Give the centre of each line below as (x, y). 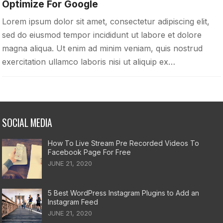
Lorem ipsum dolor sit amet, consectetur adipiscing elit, (106, 21)
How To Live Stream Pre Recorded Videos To (124, 143)
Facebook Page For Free (90, 152)
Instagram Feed (73, 202)
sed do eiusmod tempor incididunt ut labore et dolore (102, 35)
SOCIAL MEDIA (27, 122)
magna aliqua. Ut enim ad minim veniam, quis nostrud (103, 48)
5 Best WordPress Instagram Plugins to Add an (124, 193)
